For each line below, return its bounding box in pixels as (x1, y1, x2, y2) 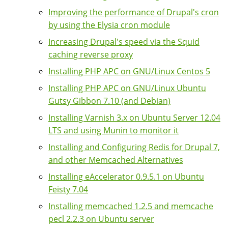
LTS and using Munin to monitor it (48, 124, 179, 136)
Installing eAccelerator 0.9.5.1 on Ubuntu (48, 170, 204, 182)
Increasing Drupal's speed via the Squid (48, 36, 199, 47)
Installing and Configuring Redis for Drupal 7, (48, 141, 220, 153)
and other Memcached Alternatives (48, 154, 183, 165)
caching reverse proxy (48, 48, 133, 60)
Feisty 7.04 (48, 183, 88, 195)
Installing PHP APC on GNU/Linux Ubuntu (48, 82, 206, 94)
